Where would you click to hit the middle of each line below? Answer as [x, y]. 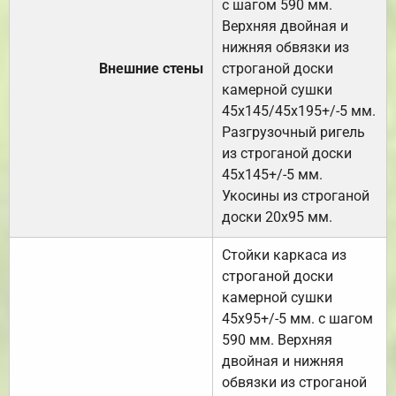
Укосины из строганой [296, 196]
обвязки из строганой [294, 383]
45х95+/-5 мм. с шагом [297, 319]
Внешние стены [151, 69]
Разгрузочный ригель [293, 133]
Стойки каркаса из [284, 255]
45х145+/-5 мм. [272, 175]
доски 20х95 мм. [277, 217]
